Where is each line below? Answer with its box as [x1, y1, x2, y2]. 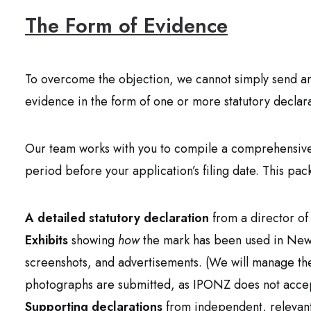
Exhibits [25, 231, 68, 249]
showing [68, 231, 118, 249]
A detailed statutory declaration [25, 209, 209, 227]
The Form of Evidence [25, 11, 228, 40]
